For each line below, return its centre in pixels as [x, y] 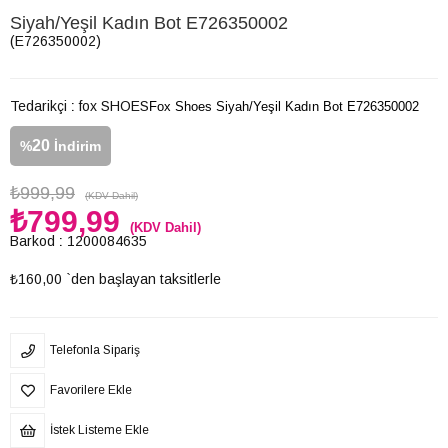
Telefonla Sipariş [95, 350]
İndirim [75, 146]
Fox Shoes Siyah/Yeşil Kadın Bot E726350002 [284, 106]
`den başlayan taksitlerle [143, 279]
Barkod [32, 241]
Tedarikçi [38, 106]
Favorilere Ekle [91, 390]
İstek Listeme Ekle [99, 430]
